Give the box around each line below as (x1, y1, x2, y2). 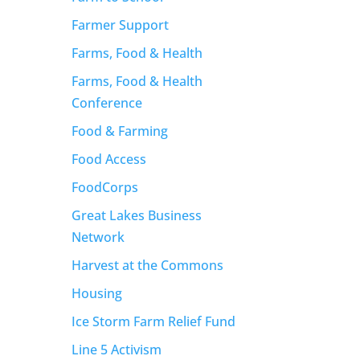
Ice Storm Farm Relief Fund (72, 312, 236, 330)
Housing (72, 284, 123, 302)
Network (72, 227, 125, 246)
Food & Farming (72, 121, 169, 140)
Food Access (72, 149, 147, 168)
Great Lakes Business (72, 206, 202, 224)
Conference (72, 93, 143, 112)
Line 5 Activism (72, 340, 162, 358)
